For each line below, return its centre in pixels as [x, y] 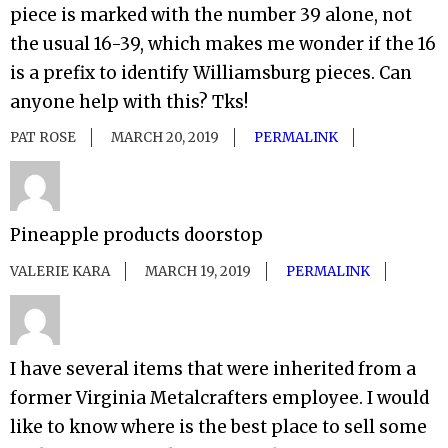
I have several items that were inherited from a [213, 368]
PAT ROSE [43, 138]
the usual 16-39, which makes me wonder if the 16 [223, 44]
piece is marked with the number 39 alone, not [211, 15]
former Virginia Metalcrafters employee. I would [219, 397]
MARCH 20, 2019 [165, 138]
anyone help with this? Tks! [129, 102]
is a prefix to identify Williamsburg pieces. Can [211, 73]
